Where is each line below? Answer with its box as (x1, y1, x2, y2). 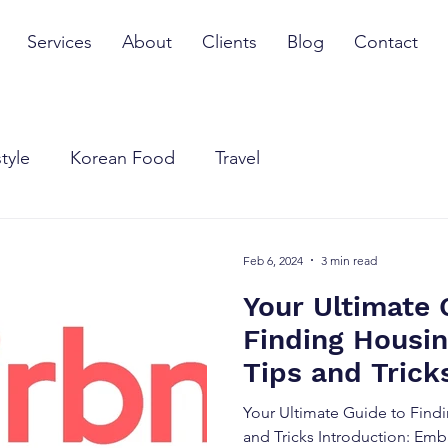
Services (27, 31, 92, 53)
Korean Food (70, 146, 175, 169)
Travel (215, 146, 260, 169)
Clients (202, 31, 257, 53)
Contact (354, 31, 418, 53)
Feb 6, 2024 (243, 252, 303, 268)
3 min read (321, 252, 377, 268)
